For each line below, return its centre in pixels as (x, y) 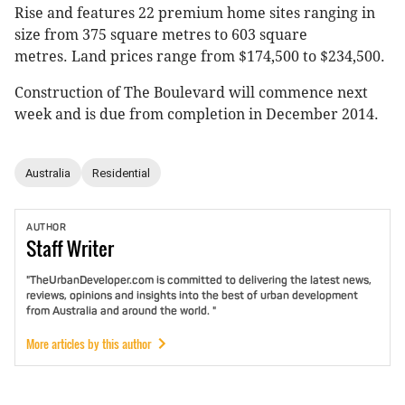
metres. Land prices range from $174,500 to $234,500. (200, 57)
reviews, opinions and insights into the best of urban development (192, 296)
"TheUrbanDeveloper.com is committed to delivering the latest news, (199, 280)
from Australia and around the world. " (121, 311)
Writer (90, 248)
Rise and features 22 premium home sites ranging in (195, 14)
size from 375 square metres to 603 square (161, 35)
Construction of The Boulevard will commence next (191, 93)
